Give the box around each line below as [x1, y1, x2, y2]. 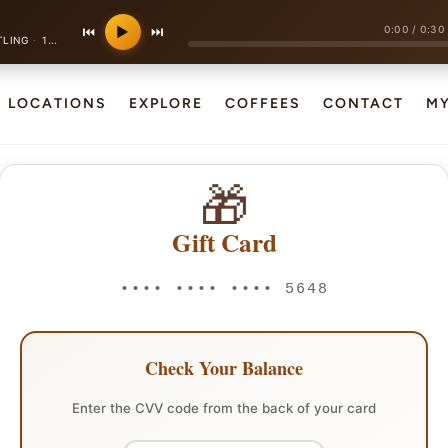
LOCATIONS [7, 95, 107, 112]
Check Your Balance [145, 355, 303, 381]
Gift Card [171, 224, 277, 261]
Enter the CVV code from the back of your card [72, 400, 376, 416]
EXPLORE [128, 95, 203, 112]
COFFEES [224, 95, 301, 112]
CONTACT [322, 95, 404, 112]
